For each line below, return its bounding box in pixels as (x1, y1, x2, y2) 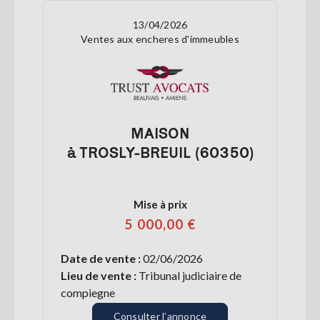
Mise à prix (133, 197, 187, 211)
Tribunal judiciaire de (136, 268, 241, 282)
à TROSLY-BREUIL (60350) (66, 143, 254, 161)
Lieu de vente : (61, 268, 136, 282)
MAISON (130, 124, 190, 141)
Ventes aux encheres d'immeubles (81, 32, 239, 45)
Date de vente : (61, 251, 143, 265)
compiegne (61, 285, 115, 299)
